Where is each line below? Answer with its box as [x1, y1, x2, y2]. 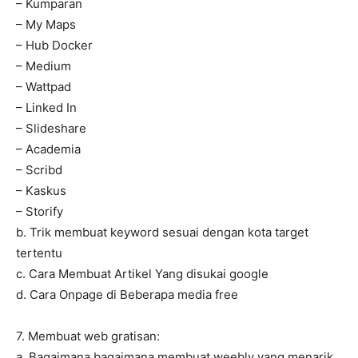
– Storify [16, 204, 63, 220]
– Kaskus [16, 183, 66, 199]
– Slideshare [16, 121, 86, 137]
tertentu [16, 245, 62, 261]
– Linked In [16, 100, 77, 116]
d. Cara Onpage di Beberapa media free [16, 287, 238, 303]
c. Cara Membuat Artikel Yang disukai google [16, 266, 268, 282]
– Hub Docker [16, 38, 93, 54]
